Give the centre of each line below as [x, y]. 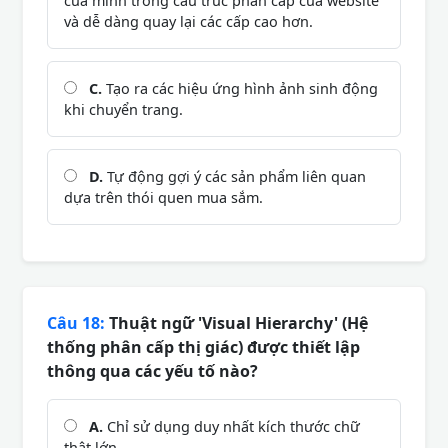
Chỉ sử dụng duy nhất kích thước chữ [231, 426]
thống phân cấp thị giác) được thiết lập [203, 346]
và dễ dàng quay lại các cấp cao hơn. [188, 21]
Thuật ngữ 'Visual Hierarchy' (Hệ [236, 322]
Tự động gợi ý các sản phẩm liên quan [234, 176]
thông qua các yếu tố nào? [152, 370]
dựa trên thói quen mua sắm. [163, 197]
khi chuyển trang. [123, 109]
